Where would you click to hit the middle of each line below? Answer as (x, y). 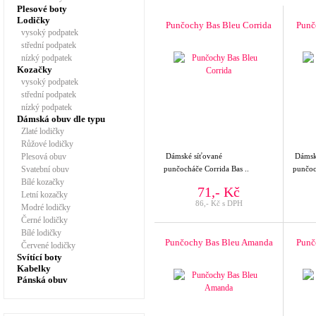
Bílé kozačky (41, 182)
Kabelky (34, 268)
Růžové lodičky (45, 144)
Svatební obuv (43, 169)
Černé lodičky (42, 220)
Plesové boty (42, 9)
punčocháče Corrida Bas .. (206, 169)
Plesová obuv (42, 157)
